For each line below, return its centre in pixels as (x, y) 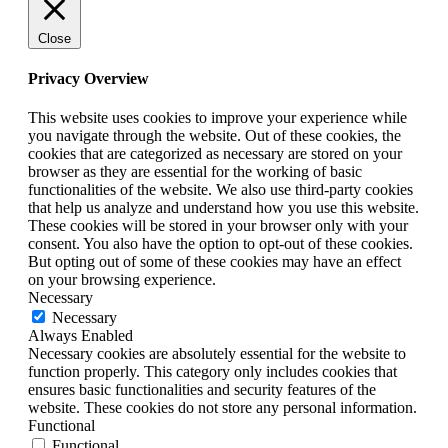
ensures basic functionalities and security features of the (202, 390)
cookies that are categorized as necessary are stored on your (215, 154)
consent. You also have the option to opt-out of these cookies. (220, 244)
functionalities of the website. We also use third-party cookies (220, 190)
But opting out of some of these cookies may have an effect (214, 262)
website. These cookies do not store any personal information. (222, 408)
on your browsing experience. (122, 280)
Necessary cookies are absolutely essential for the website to (217, 354)
